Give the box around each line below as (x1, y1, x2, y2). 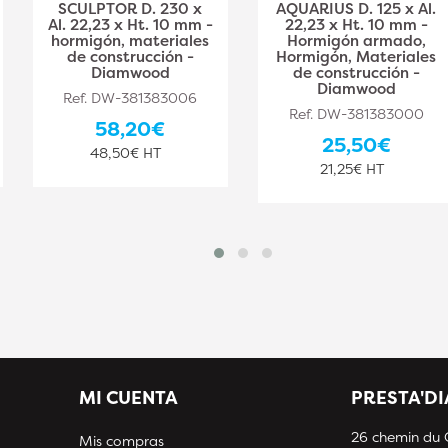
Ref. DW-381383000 (288, 103, 424, 123)
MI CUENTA (78, 384, 178, 410)
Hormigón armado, (286, 29, 426, 51)
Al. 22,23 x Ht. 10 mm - (47, 13, 213, 35)
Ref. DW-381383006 (63, 87, 198, 107)
